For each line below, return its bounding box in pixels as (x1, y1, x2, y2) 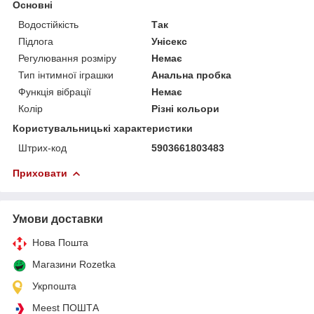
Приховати (13, 167, 67, 179)
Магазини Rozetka (32, 258, 116, 270)
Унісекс (151, 35, 188, 47)
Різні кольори (151, 102, 220, 114)
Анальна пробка (151, 69, 232, 81)
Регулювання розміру (18, 52, 116, 64)
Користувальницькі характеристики (13, 122, 193, 134)
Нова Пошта (32, 236, 88, 248)
